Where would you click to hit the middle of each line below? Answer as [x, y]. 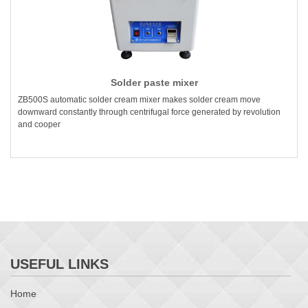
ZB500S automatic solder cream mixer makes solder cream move [139, 100]
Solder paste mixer [154, 83]
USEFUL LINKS [59, 264]
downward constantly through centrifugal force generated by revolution [149, 112]
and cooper [39, 125]
